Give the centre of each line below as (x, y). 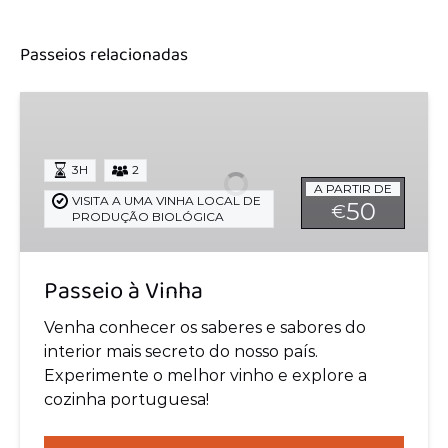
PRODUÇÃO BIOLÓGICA (148, 216)
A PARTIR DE (353, 188)
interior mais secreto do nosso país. (181, 351)
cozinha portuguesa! (126, 399)
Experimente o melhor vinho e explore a (205, 375)
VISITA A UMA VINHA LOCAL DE (166, 200)
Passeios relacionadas (104, 55)
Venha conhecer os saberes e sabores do (205, 327)
